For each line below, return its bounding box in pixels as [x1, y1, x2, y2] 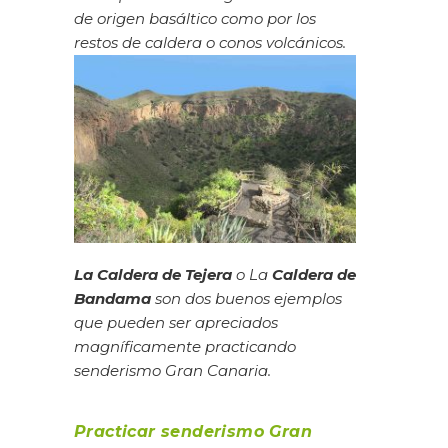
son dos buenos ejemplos [155, 288, 342, 308]
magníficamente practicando [74, 336, 296, 356]
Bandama [74, 288, 151, 308]
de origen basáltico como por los [74, 8, 316, 28]
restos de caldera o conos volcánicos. [74, 32, 346, 52]
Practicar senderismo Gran [74, 422, 312, 442]
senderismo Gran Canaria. [74, 360, 271, 380]
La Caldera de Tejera [74, 264, 232, 284]
